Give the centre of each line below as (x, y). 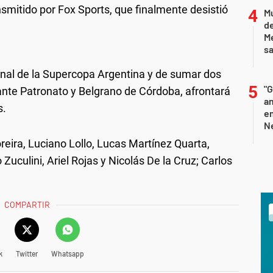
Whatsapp (67, 253)
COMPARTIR (27, 204)
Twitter (27, 253)
